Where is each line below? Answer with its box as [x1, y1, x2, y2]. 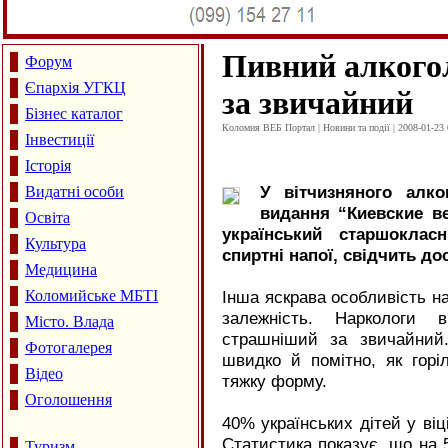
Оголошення [25, 391, 112, 408]
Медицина [25, 261, 97, 278]
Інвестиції [25, 131, 94, 148]
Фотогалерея [25, 339, 112, 356]
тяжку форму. [222, 371, 327, 391]
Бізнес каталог [25, 105, 123, 122]
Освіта [25, 209, 70, 226]
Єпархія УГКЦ [25, 79, 126, 96]
